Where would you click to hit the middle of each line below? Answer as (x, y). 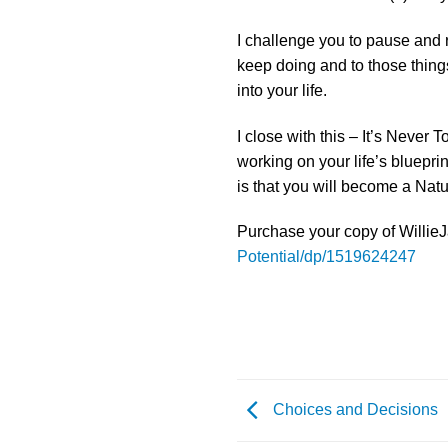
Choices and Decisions (353, 409)
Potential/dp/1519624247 (326, 257)
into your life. (282, 90)
